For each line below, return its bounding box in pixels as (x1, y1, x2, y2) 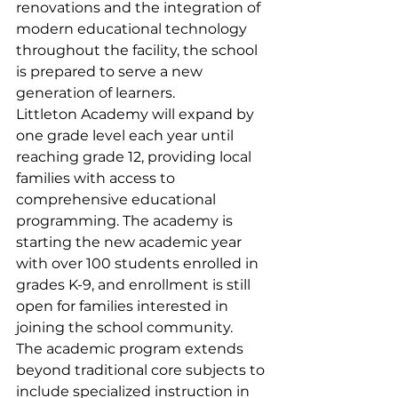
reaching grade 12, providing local (16, 148, 255, 165)
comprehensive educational (16, 191, 219, 208)
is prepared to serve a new (16, 63, 206, 80)
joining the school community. (16, 319, 233, 336)
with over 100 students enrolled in (16, 255, 262, 272)
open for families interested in (16, 298, 232, 314)
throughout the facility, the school (16, 42, 261, 59)
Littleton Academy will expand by (16, 106, 258, 123)
